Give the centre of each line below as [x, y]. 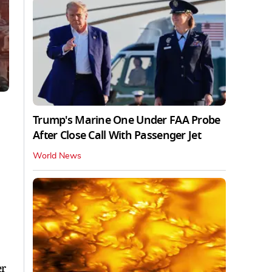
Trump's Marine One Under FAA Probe [127, 120]
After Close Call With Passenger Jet [117, 135]
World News [57, 156]
